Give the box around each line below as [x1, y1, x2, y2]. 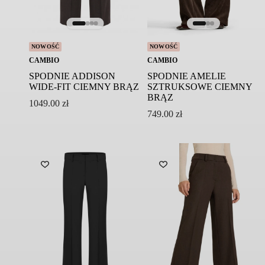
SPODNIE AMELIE [147, 71, 226, 82]
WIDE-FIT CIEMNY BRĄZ [28, 82, 139, 92]
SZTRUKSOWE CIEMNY [147, 82, 252, 92]
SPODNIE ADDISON [28, 71, 115, 82]
